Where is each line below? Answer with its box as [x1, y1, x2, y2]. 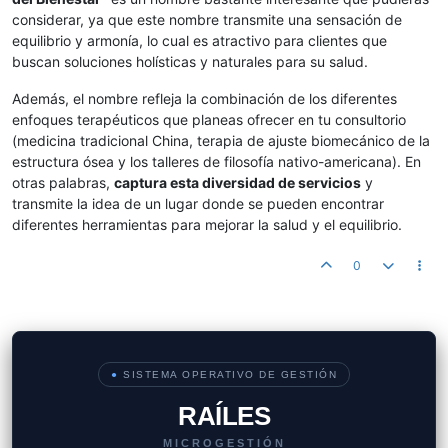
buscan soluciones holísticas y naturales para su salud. [12, 53, 368, 71]
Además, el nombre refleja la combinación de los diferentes [12, 90, 397, 108]
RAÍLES [178, 401, 270, 432]
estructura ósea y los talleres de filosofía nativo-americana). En [12, 153, 421, 171]
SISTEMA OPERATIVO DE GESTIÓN [118, 369, 337, 381]
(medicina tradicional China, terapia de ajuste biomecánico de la [12, 132, 430, 150]
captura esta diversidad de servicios [114, 174, 361, 192]
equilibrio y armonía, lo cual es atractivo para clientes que [12, 32, 387, 50]
